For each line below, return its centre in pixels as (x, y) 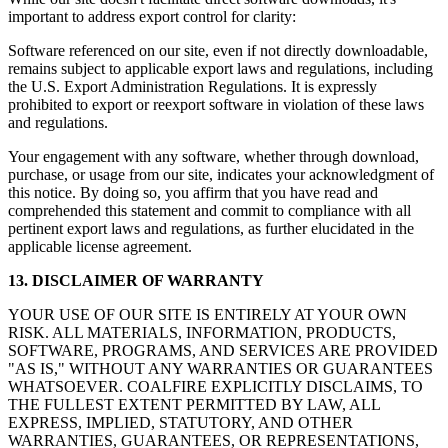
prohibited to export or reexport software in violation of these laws (216, 105)
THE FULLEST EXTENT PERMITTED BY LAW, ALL (194, 405)
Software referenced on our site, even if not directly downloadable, (218, 51)
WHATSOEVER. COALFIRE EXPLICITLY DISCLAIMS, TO (215, 387)
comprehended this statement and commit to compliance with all (209, 211)
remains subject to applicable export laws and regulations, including (220, 69)
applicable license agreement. (100, 247)
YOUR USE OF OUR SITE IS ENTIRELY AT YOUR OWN (207, 315)
